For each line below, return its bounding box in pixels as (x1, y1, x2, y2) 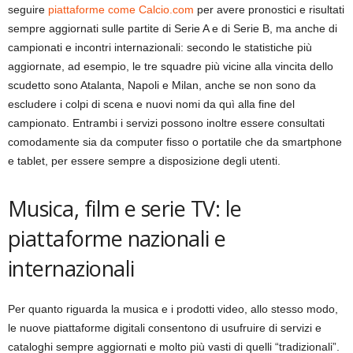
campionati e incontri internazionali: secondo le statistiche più (8, 41, 312, 54)
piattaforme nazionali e (8, 224, 226, 254)
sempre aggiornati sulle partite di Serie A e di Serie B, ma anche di (8, 22, 337, 35)
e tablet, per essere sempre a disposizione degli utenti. (8, 154, 281, 168)
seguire (8, 3, 48, 17)
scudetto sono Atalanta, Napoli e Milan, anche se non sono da (8, 79, 316, 92)
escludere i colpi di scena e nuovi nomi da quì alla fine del (8, 98, 295, 111)
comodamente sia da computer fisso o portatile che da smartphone (8, 136, 342, 149)
